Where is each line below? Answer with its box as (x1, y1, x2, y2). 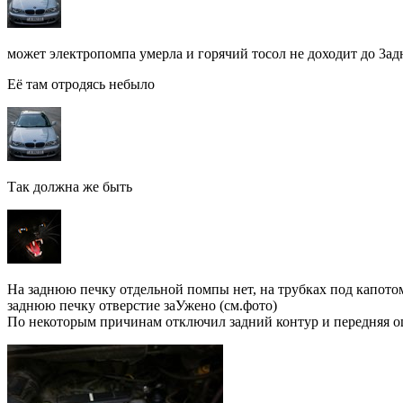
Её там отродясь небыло (7, 76, 155, 93)
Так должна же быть (7, 179, 132, 195)
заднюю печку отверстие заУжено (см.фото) (7, 298, 277, 314)
